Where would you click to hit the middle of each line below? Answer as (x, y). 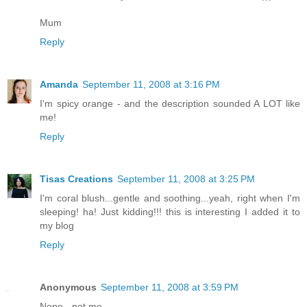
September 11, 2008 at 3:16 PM (151, 84)
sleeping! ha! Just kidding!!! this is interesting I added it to (170, 211)
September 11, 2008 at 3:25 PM (186, 179)
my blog (57, 225)
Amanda (59, 84)
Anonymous (68, 287)
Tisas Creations (76, 179)
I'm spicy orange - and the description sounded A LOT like (170, 103)
